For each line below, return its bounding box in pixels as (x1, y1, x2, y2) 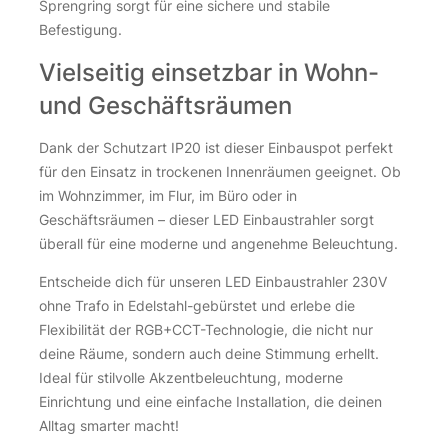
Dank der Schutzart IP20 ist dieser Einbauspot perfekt (39, 139, 393, 157)
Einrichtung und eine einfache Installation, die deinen (39, 393, 382, 411)
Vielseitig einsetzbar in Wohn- (39, 57, 379, 87)
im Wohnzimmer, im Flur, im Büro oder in (39, 187, 297, 205)
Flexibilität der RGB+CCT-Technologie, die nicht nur (39, 321, 373, 339)
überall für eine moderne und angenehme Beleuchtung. (39, 235, 398, 253)
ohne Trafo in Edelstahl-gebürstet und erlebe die (39, 297, 355, 315)
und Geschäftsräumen (39, 90, 292, 120)
